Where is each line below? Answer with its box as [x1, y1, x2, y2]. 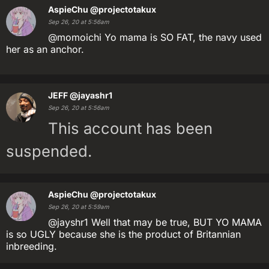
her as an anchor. [6, 43, 84, 55]
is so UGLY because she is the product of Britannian [6, 228, 241, 240]
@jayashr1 [70, 90, 112, 100]
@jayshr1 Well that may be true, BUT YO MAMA [48, 216, 262, 228]
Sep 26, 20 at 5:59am [48, 204, 109, 210]
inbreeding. [6, 240, 57, 252]
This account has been [48, 119, 213, 138]
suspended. [6, 142, 92, 160]
